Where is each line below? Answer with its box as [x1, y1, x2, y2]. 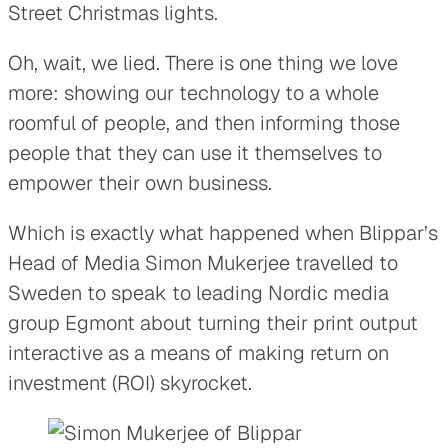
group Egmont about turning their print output [8, 309, 418, 336]
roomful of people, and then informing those [8, 109, 400, 136]
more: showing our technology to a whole [8, 79, 379, 106]
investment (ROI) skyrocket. [8, 369, 252, 396]
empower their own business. [8, 169, 272, 196]
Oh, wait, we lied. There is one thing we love [8, 49, 398, 76]
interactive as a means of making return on [8, 339, 389, 366]
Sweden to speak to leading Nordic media [8, 279, 389, 306]
